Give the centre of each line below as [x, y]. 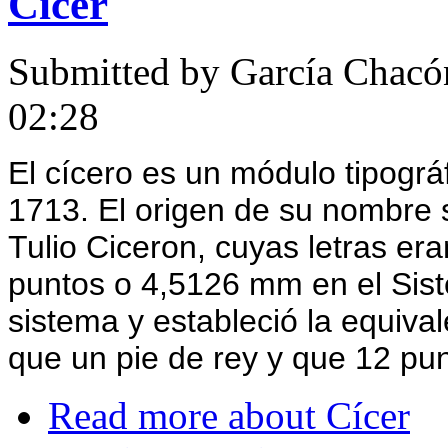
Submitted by [119, 71]
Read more [133, 415]
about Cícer [314, 415]
